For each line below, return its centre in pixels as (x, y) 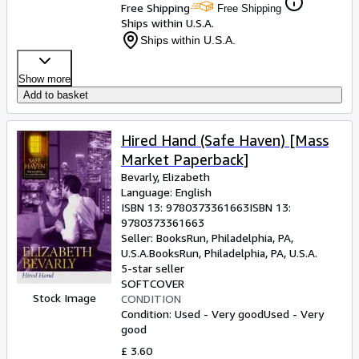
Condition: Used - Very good (192, 314)
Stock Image (64, 298)
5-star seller (153, 268)
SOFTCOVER (153, 283)
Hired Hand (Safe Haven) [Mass (225, 140)
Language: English (166, 192)
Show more (44, 79)
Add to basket (56, 95)
